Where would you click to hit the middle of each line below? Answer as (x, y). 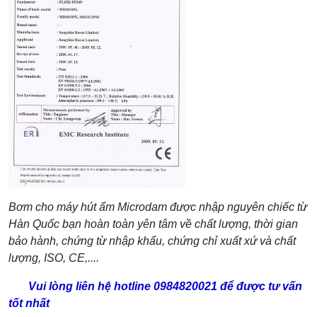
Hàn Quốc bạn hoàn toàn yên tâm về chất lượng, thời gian (153, 224)
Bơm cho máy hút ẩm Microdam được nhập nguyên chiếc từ (158, 207)
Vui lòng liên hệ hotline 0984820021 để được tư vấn (155, 286)
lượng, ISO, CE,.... (54, 258)
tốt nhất (29, 303)
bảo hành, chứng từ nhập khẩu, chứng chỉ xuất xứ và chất (152, 241)
